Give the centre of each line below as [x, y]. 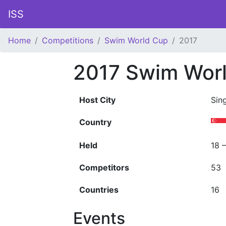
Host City [97, 100]
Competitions [68, 40]
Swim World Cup [136, 40]
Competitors [104, 167]
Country [95, 122]
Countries [99, 190]
